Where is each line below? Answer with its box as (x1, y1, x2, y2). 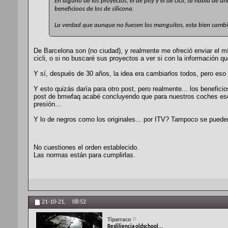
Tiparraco (107, 216, 131, 223)
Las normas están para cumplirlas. (34, 151, 135, 159)
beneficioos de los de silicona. (54, 6, 134, 13)
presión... (34, 100, 61, 108)
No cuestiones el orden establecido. (34, 144, 139, 152)
